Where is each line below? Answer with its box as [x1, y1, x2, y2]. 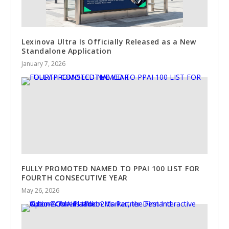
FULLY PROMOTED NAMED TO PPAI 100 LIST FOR [21, 164, 200, 174]
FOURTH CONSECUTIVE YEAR [21, 173, 128, 183]
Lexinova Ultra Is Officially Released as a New [21, 37, 196, 47]
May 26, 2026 [21, 186, 60, 195]
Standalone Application [21, 46, 112, 56]
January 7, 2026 [21, 59, 66, 68]
